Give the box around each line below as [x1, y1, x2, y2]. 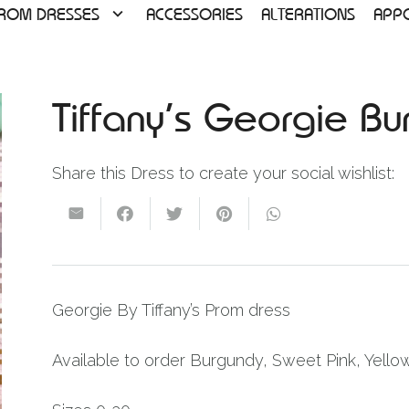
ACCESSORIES [146, 2, 244, 25]
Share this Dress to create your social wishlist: [51, 163, 394, 183]
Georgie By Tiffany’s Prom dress [51, 300, 290, 320]
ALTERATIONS [261, 2, 356, 25]
